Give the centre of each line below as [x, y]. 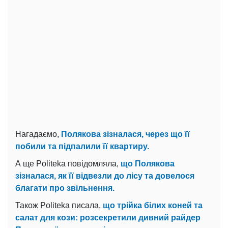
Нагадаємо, [38, 134]
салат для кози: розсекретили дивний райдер [108, 217]
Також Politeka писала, [59, 205]
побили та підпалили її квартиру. [82, 146]
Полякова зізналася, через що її [125, 134]
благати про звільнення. [65, 188]
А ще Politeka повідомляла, [68, 163]
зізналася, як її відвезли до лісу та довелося [105, 176]
